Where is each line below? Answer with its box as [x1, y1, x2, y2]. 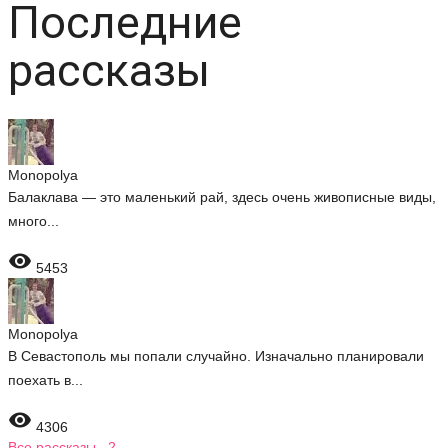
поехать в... [8, 372, 83, 388]
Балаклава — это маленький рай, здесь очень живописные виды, [8, 189, 436, 205]
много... [8, 213, 59, 229]
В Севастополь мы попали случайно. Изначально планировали [8, 348, 424, 364]
